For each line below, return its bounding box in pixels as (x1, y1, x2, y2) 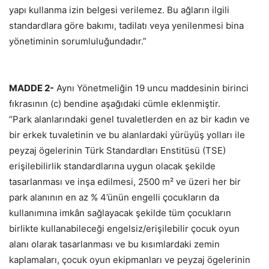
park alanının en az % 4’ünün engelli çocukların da (9, 192, 219, 204)
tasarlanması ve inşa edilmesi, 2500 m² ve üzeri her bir (9, 176, 241, 188)
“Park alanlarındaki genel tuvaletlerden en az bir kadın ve (9, 113, 250, 125)
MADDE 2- (9, 82, 54, 94)
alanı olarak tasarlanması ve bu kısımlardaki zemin (9, 238, 220, 250)
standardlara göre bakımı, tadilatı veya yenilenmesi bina (9, 20, 244, 32)
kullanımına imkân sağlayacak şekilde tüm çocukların (9, 207, 231, 219)
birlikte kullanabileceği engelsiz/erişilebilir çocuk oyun (9, 223, 240, 235)
